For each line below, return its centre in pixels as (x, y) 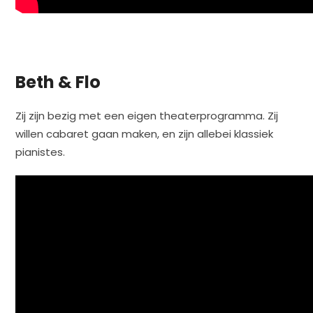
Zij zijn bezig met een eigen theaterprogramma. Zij (147, 115)
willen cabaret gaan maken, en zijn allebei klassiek (145, 133)
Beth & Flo (58, 82)
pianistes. (41, 152)
